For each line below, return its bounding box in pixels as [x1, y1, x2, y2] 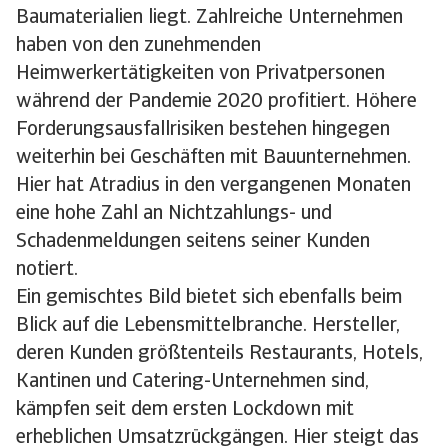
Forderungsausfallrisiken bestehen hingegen [16, 120, 390, 140]
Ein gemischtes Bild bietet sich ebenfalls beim [16, 288, 402, 308]
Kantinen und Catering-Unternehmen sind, [16, 372, 369, 392]
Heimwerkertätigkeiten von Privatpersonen [16, 64, 385, 84]
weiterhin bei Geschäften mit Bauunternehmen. [16, 148, 411, 168]
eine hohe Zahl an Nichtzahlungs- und [16, 204, 332, 224]
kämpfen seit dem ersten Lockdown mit [16, 400, 354, 420]
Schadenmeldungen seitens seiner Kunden [16, 232, 370, 252]
